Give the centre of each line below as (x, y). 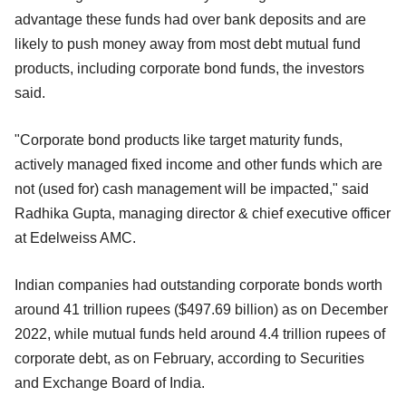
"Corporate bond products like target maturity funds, (179, 140)
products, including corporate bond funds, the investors (189, 68)
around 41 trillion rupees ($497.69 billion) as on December (201, 309)
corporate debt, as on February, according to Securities (189, 358)
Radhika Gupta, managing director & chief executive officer (203, 213)
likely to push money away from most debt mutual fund (188, 43)
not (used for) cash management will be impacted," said (192, 188)
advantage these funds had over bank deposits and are (190, 19)
